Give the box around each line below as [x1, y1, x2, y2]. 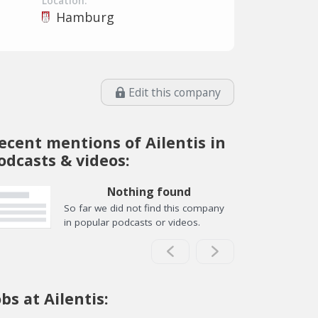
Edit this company [128, 84, 221, 101]
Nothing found [107, 184, 191, 200]
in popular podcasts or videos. [64, 216, 200, 229]
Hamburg [56, 8, 115, 26]
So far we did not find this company [64, 202, 224, 215]
